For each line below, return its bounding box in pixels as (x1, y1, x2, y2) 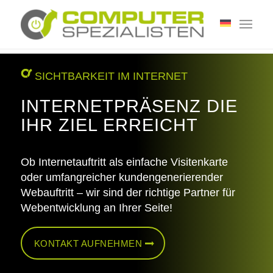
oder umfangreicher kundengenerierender (20, 171, 223, 183)
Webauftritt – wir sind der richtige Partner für (20, 186, 235, 199)
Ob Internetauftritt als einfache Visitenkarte (20, 155, 228, 168)
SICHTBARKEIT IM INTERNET (34, 70, 188, 83)
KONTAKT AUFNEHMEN (34, 238, 143, 249)
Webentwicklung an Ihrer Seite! (20, 201, 172, 214)
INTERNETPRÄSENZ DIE (20, 96, 238, 116)
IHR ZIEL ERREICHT (20, 115, 198, 135)
